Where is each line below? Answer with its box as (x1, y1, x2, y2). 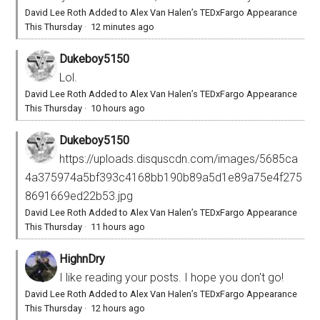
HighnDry (59, 252, 106, 266)
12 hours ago (91, 303, 146, 314)
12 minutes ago (91, 21, 155, 33)
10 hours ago (91, 103, 146, 114)
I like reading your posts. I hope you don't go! (59, 271, 284, 285)
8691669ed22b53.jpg (25, 189, 134, 204)
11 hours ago (91, 221, 146, 233)
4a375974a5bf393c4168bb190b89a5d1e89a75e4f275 (25, 171, 303, 185)
